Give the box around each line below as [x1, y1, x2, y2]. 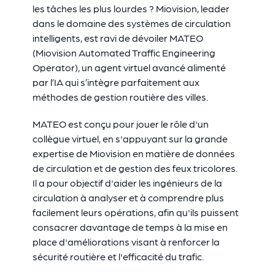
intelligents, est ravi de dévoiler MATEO [32, 32, 203, 44]
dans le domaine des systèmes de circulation [32, 17, 231, 29]
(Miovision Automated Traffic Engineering [32, 47, 215, 58]
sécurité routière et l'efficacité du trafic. [32, 250, 204, 262]
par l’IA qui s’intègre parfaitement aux [32, 76, 199, 88]
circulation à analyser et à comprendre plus [32, 192, 224, 203]
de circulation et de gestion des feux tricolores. [32, 162, 238, 174]
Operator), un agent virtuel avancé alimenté [32, 61, 226, 73]
